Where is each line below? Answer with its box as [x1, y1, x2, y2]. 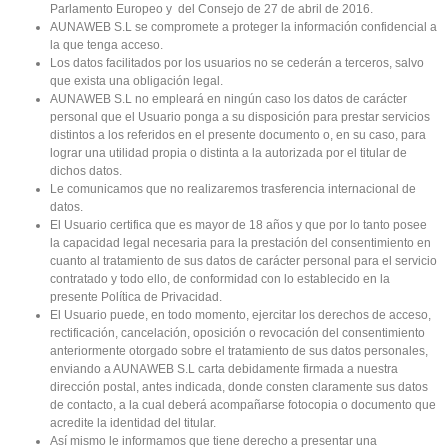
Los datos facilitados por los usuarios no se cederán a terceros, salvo [50, 56, 424, 71]
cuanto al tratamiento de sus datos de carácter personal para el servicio [50, 254, 437, 269]
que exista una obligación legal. [50, 74, 223, 89]
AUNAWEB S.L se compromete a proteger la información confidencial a [50, 20, 437, 35]
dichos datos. [50, 164, 122, 179]
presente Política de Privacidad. [50, 290, 222, 305]
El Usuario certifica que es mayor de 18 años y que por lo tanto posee [50, 218, 427, 233]
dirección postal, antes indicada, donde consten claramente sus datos [50, 380, 428, 395]
